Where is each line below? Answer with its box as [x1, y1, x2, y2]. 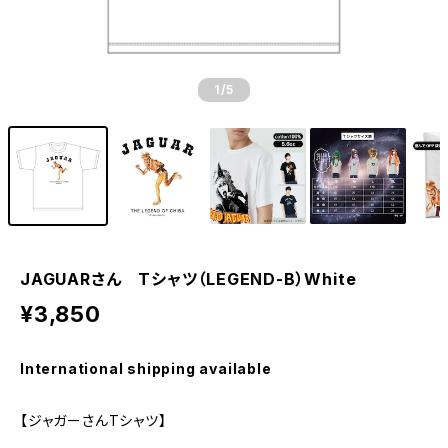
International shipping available [20, 360, 272, 377]
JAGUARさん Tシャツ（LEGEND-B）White [20, 269, 357, 289]
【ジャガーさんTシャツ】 [20, 412, 167, 429]
